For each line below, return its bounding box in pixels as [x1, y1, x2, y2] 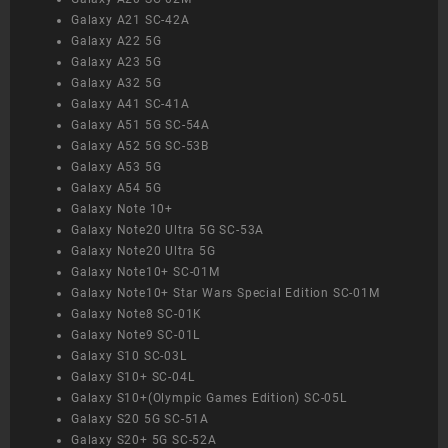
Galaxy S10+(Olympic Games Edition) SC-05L [71, 391, 347, 406]
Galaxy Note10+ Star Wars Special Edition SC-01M [71, 286, 380, 301]
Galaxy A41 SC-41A [71, 97, 190, 112]
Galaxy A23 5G [71, 55, 162, 70]
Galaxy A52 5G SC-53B [71, 139, 209, 154]
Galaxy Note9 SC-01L [71, 328, 201, 343]
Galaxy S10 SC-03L [71, 349, 187, 364]
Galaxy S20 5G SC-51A [71, 412, 209, 427]
